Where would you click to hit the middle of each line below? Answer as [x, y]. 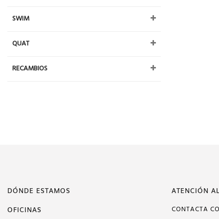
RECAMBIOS [30, 69]
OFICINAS [24, 209]
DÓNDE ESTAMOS [39, 190]
